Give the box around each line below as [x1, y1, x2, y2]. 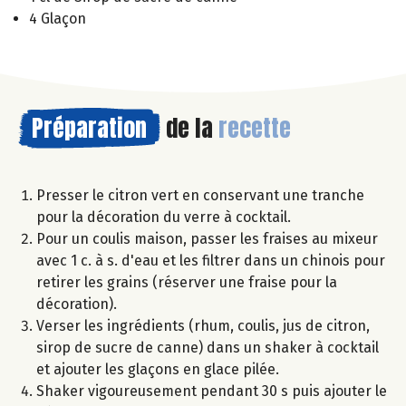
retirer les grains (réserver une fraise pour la [36, 273, 337, 291]
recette [218, 109, 291, 146]
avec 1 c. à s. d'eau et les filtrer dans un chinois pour [36, 251, 385, 269]
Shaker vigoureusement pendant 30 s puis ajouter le [36, 382, 387, 400]
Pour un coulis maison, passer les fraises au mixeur [36, 229, 378, 247]
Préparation [32, 109, 147, 146]
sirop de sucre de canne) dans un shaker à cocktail [36, 338, 379, 356]
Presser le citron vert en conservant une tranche [36, 186, 364, 204]
